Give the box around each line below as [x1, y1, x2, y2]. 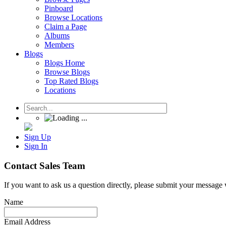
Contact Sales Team [4, 160, 85, 171]
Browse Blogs [44, 68, 90, 76]
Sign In [24, 142, 47, 150]
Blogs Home [44, 59, 85, 67]
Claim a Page [44, 22, 87, 31]
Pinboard [44, 4, 73, 13]
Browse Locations [44, 13, 102, 22]
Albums [44, 31, 70, 40]
